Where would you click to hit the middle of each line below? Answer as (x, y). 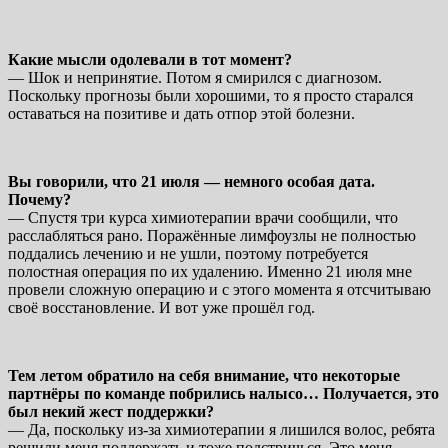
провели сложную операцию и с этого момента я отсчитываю (219, 289)
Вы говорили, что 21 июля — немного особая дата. (191, 181)
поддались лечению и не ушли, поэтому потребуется (188, 253)
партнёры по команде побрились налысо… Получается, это (223, 393)
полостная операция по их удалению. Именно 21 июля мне (210, 271)
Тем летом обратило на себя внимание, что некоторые (204, 375)
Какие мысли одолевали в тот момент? (152, 59)
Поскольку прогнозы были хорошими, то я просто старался (210, 95)
